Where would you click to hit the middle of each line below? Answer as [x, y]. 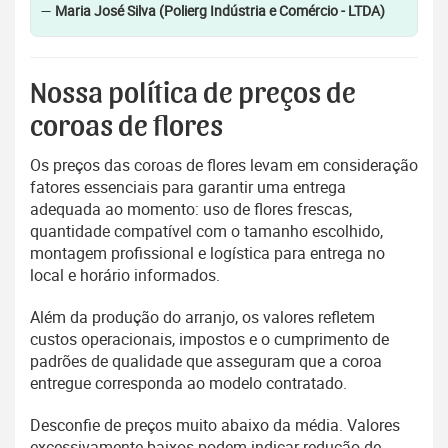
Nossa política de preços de [193, 94]
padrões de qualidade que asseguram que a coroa [206, 361]
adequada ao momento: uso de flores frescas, [191, 209]
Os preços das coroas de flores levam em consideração [224, 165]
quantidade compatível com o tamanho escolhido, [206, 231]
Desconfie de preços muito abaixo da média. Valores [215, 425]
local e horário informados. [125, 275]
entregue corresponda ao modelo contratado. [188, 383]
